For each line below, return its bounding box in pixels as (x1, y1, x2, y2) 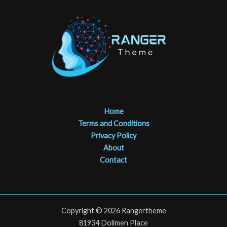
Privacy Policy (91, 131, 136, 140)
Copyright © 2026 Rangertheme (61, 206, 166, 215)
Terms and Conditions (78, 119, 149, 128)
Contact (100, 155, 127, 164)
